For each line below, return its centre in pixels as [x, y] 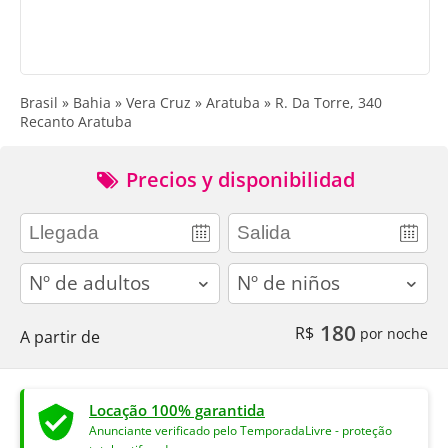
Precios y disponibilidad [238, 180]
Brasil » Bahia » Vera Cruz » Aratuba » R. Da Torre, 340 [201, 103]
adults [42, 273]
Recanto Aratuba [76, 122]
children [258, 273]
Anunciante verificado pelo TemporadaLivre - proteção [240, 430]
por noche [392, 333]
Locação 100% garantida [177, 409]
